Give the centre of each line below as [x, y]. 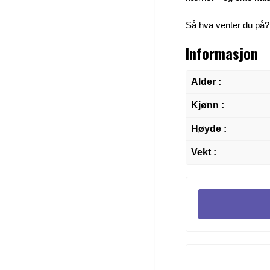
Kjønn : [208, 105]
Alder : [206, 82]
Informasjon [222, 53]
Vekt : [204, 152]
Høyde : [209, 129]
